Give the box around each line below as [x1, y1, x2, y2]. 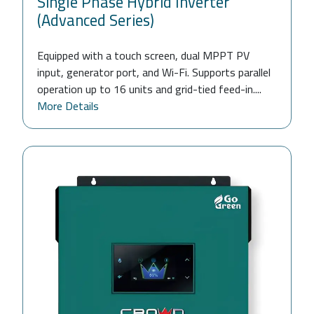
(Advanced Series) [37, 5, 154, 35]
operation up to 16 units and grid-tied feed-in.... [37, 78, 261, 100]
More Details [37, 95, 99, 116]
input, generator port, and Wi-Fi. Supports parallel [37, 61, 271, 83]
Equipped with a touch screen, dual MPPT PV [37, 44, 250, 66]
